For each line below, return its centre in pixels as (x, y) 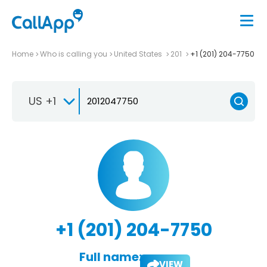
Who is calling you (74, 54)
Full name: (110, 257)
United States (139, 54)
